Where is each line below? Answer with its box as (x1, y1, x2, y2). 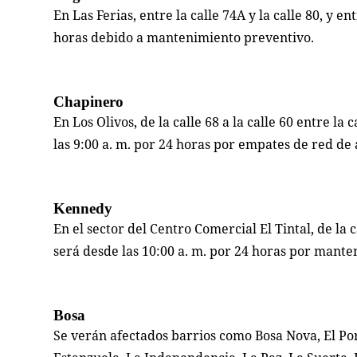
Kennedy (53, 200, 113, 218)
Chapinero (53, 93, 124, 111)
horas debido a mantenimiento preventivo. (53, 29, 315, 47)
